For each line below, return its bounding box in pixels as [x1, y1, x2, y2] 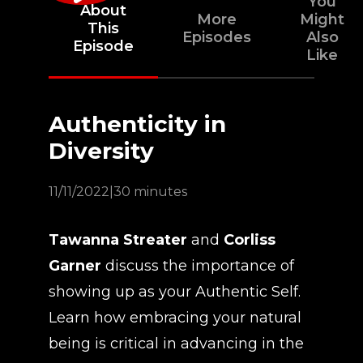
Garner [49, 257, 101, 275]
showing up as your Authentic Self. [49, 283, 301, 301]
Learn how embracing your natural [49, 309, 301, 327]
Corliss [224, 231, 275, 249]
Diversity [49, 137, 154, 164]
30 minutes [113, 184, 187, 199]
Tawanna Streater [49, 231, 187, 249]
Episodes [182, 28, 251, 46]
